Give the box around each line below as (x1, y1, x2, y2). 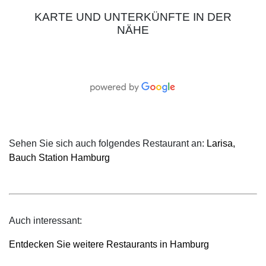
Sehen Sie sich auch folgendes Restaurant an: (9, 138, 207, 149)
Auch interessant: (9, 216, 84, 226)
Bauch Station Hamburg (9, 153, 110, 163)
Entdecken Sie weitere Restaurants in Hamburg (9, 239, 209, 250)
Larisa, (207, 138, 235, 149)
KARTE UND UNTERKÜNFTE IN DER (34, 11, 232, 24)
